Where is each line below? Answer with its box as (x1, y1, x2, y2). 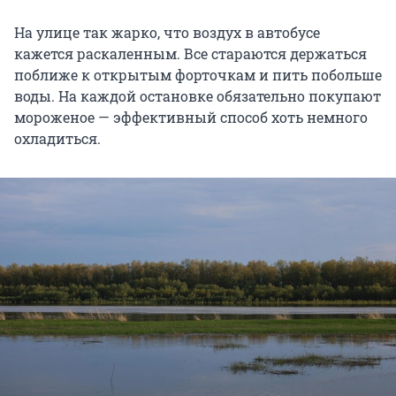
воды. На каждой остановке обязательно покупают (14, 87, 381, 106)
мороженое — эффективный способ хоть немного (14, 108, 368, 127)
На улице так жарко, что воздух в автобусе (14, 23, 320, 42)
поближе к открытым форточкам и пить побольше (14, 65, 382, 85)
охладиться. (14, 129, 101, 148)
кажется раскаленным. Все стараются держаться (14, 44, 367, 64)
